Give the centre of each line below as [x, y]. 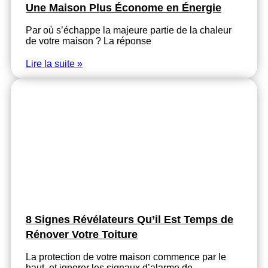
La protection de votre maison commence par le [126, 257]
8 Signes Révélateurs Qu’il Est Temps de [130, 220]
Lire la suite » [54, 64]
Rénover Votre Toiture [82, 235]
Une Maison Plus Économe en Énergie [124, 8]
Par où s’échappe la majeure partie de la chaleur [129, 31]
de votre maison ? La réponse [89, 41]
